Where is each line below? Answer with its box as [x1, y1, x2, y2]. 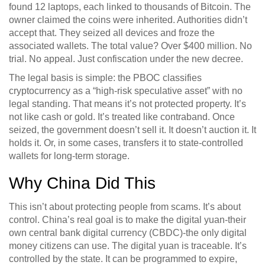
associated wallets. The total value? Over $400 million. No [9, 41, 252, 51]
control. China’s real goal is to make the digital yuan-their [9, 215, 246, 225]
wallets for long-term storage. [9, 151, 130, 161]
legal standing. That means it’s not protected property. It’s [9, 99, 246, 109]
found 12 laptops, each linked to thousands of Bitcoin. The [9, 2, 251, 12]
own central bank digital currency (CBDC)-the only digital [9, 228, 247, 238]
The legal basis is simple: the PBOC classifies [9, 73, 202, 83]
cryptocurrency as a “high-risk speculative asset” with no [9, 86, 243, 96]
